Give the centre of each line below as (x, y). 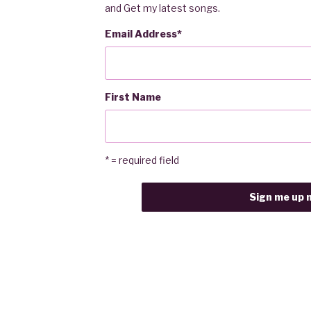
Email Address (141, 33)
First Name (133, 97)
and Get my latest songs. (162, 8)
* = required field (142, 160)
